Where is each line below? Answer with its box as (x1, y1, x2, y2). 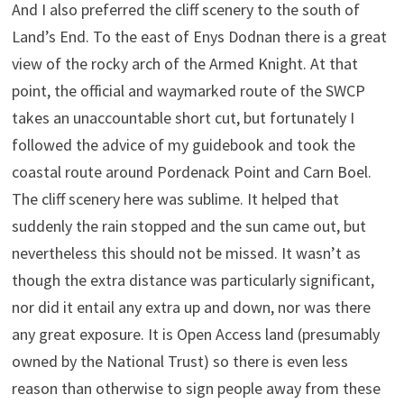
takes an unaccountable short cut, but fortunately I (11, 106, 354, 128)
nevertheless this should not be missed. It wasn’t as (11, 242, 361, 263)
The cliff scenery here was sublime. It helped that (11, 188, 339, 209)
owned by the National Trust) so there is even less (11, 350, 348, 372)
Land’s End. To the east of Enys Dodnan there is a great (11, 25, 387, 47)
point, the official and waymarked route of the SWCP (11, 79, 365, 101)
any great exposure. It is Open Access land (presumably (11, 323, 380, 344)
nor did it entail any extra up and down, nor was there (11, 296, 371, 317)
